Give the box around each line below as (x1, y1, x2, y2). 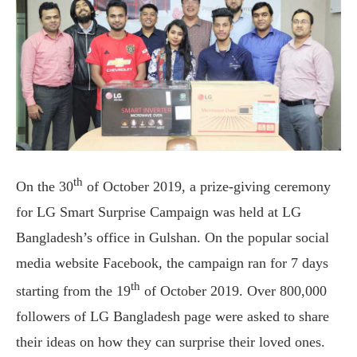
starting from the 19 (16, 282, 131, 299)
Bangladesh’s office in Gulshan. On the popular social (16, 229, 329, 245)
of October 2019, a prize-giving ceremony (83, 178, 331, 194)
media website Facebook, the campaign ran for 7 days (16, 254, 328, 271)
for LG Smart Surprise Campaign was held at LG (16, 203, 301, 220)
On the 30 (16, 178, 73, 194)
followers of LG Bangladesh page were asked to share (16, 308, 329, 324)
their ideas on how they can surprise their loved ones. (16, 333, 325, 350)
